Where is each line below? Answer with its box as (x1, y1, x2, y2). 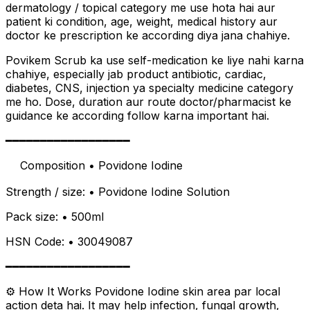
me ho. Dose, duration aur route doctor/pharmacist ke (6, 94, 291, 109)
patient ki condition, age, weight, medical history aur (6, 14, 277, 28)
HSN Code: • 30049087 (6, 234, 133, 248)
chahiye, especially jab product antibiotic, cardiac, (6, 66, 266, 81)
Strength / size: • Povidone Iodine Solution (6, 184, 230, 199)
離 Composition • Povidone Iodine (6, 158, 183, 172)
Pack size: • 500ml (6, 209, 104, 224)
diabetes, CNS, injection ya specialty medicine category (6, 80, 293, 95)
